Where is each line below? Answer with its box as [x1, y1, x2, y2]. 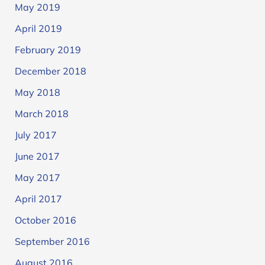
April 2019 [14, 22, 62, 35]
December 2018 [14, 65, 86, 77]
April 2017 [14, 193, 62, 205]
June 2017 [14, 150, 60, 163]
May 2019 [14, 1, 60, 14]
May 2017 [14, 172, 60, 184]
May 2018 [14, 86, 60, 99]
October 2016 [14, 214, 76, 227]
